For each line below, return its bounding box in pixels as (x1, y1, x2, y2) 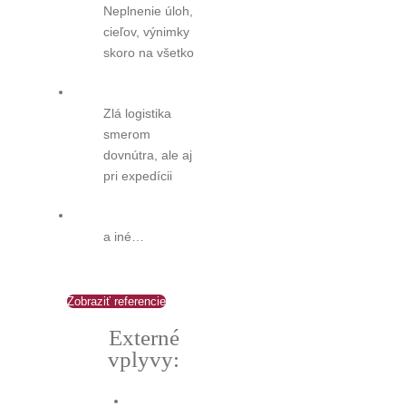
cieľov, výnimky (102, 24, 189, 39)
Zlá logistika (102, 105, 171, 121)
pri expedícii (102, 168, 172, 183)
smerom (102, 126, 150, 141)
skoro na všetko (102, 44, 194, 60)
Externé (108, 324, 179, 350)
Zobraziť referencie (66, 294, 166, 308)
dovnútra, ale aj (102, 147, 192, 162)
